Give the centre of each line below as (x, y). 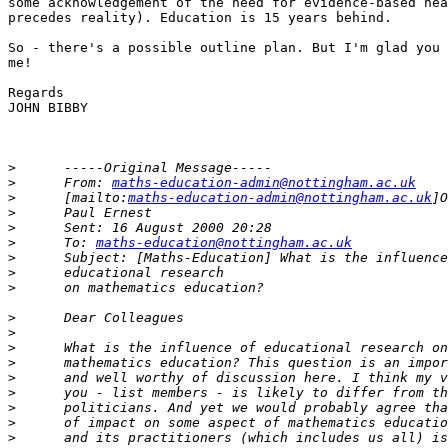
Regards (36, 93)
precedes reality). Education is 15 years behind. (200, 18)
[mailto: (72, 198)
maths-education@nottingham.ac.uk (224, 243)
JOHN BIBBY (48, 108)
